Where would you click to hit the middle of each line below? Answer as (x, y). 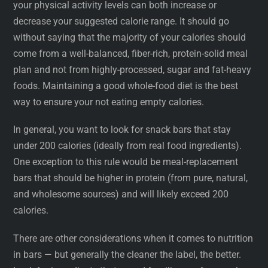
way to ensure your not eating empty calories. (109, 102)
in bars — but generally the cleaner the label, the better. (129, 254)
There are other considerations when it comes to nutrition (133, 238)
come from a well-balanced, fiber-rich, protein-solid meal (131, 54)
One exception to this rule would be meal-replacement (126, 162)
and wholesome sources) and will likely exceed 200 (121, 194)
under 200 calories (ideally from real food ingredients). (128, 146)
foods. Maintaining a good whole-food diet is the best (126, 86)
